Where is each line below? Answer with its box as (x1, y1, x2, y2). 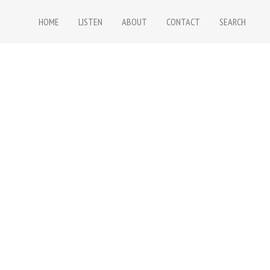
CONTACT (166, 16, 200, 28)
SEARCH (219, 16, 246, 28)
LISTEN (78, 16, 102, 28)
